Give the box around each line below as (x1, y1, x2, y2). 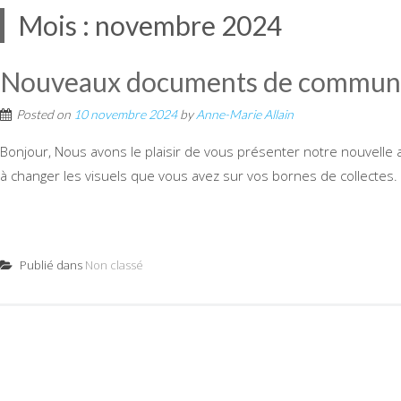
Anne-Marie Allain (196, 107, 294, 122)
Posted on (16, 107, 73, 122)
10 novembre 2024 (73, 107, 177, 122)
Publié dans (17, 257, 85, 273)
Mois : (18, 9, 95, 41)
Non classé (85, 257, 143, 273)
